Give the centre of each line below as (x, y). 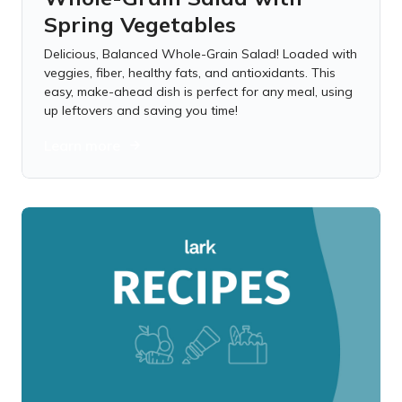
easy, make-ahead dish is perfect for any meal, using (198, 92)
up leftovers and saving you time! (141, 110)
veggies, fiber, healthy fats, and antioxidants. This (190, 73)
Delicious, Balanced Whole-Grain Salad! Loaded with (201, 54)
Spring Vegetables (140, 24)
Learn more (82, 145)
